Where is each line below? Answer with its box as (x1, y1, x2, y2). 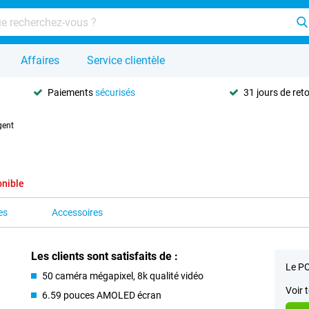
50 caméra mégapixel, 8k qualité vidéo (42, 270, 204, 281)
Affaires (21, 54, 59, 67)
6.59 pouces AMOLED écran (42, 290, 162, 301)
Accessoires (52, 207, 103, 218)
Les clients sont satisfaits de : (31, 250, 179, 263)
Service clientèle (87, 54, 165, 67)
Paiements (48, 86, 96, 98)
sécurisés (95, 86, 136, 98)
